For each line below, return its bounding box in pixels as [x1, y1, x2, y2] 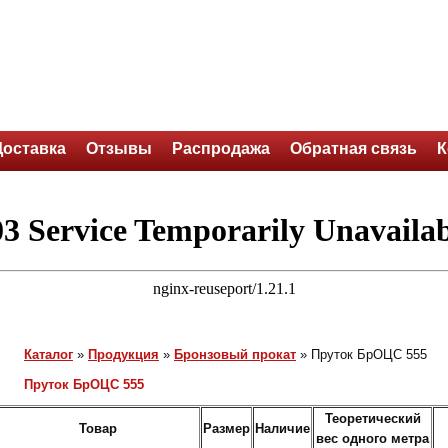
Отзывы [86, 140, 152, 157]
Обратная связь [290, 140, 417, 157]
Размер [203, 421, 250, 436]
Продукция [88, 347, 159, 362]
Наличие [255, 421, 310, 436]
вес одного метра [316, 431, 429, 446]
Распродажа [172, 140, 270, 157]
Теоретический [324, 411, 421, 426]
